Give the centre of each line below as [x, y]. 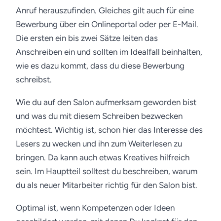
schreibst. [34, 79]
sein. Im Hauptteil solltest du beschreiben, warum [107, 171]
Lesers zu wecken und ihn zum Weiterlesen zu [99, 144]
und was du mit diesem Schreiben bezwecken [99, 116]
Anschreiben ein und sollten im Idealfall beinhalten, [109, 52]
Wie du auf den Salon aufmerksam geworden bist [106, 102]
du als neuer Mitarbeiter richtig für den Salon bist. [107, 185]
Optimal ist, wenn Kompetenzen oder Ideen [95, 208]
